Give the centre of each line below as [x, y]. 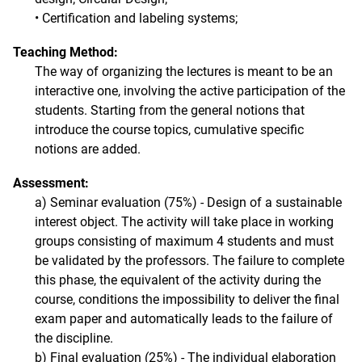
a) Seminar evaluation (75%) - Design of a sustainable [188, 202]
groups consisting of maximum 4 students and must [184, 241]
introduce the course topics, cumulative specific [169, 130]
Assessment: [51, 183]
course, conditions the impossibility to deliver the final [187, 299]
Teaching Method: [65, 52]
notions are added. [88, 149]
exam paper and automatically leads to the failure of [184, 319]
